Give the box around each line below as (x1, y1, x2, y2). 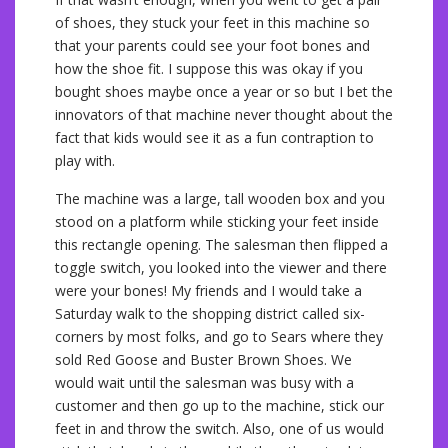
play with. (55, 151, 115, 170)
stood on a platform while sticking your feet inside (55, 212, 379, 231)
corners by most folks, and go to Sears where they (55, 327, 383, 346)
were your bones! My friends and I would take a (55, 281, 362, 300)
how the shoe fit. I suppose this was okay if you (55, 59, 363, 78)
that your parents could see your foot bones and (55, 36, 370, 55)
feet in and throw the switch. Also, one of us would (55, 419, 384, 438)
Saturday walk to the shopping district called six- (55, 304, 365, 323)
